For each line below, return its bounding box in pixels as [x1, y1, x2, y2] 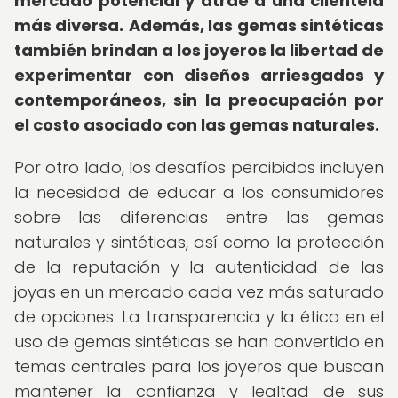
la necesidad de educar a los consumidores [14, 181, 384, 203]
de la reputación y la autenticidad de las [14, 256, 384, 278]
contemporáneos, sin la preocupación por [14, 89, 384, 111]
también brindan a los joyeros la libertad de [14, 39, 384, 61]
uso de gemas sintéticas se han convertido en [14, 330, 384, 353]
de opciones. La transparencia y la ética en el [14, 306, 384, 328]
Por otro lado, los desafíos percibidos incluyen [14, 156, 384, 179]
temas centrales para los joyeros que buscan [14, 355, 384, 378]
